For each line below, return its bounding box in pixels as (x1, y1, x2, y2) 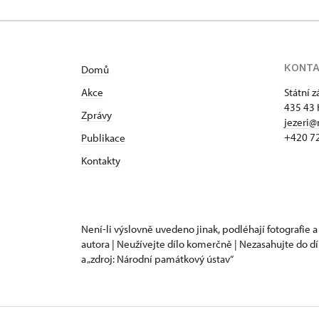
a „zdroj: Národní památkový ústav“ (81, 252, 234, 266)
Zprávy (81, 108, 112, 122)
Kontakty (81, 154, 120, 167)
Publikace (81, 131, 125, 145)
